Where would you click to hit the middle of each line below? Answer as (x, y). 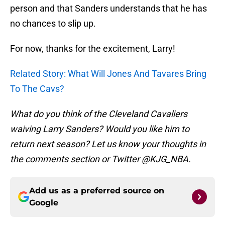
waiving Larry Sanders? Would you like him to (100, 129)
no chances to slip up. (53, 24)
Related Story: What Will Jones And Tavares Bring (108, 74)
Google (44, 203)
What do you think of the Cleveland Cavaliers (99, 114)
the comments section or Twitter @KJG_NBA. (100, 159)
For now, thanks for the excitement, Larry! (93, 49)
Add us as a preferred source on (97, 191)
